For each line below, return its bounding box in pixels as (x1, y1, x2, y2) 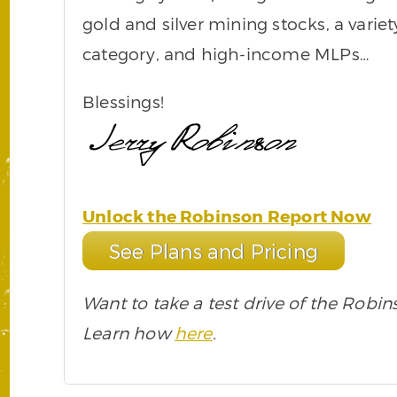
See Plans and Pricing (109, 238, 318, 262)
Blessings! (82, 90, 164, 112)
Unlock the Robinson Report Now (82, 205, 371, 226)
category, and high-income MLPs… (82, 43, 370, 64)
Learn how (82, 322, 175, 343)
